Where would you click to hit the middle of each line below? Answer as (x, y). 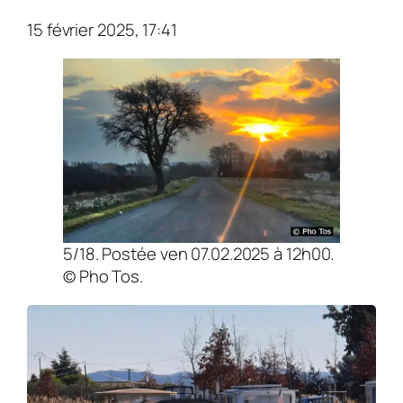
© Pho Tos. (103, 277)
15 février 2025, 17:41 (102, 30)
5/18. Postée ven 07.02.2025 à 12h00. (199, 254)
